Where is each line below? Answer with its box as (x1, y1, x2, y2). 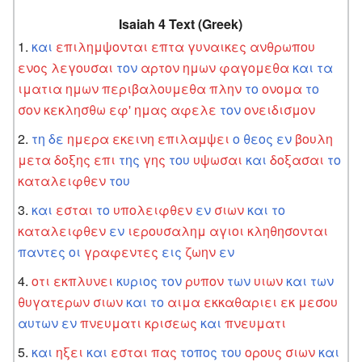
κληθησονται (247, 221, 329, 240)
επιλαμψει (158, 128, 230, 148)
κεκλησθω (44, 99, 107, 119)
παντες (18, 242, 66, 261)
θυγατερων (18, 292, 90, 311)
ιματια (18, 78, 63, 98)
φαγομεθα (219, 57, 290, 77)
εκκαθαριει (204, 292, 278, 311)
